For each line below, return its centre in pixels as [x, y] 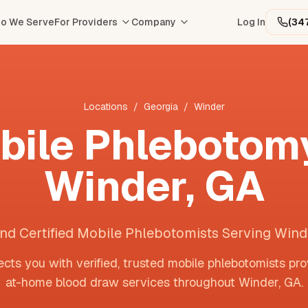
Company [154, 22]
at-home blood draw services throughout [122, 282]
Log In [251, 22]
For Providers [86, 22]
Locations [106, 107]
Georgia [161, 107]
